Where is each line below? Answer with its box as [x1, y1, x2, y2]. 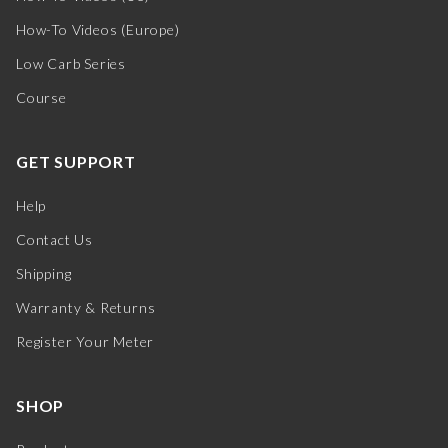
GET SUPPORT [16, 152, 136, 172]
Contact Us [16, 231, 93, 249]
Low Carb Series [16, 55, 126, 73]
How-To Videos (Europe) [16, 21, 180, 39]
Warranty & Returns [16, 299, 156, 317]
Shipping [16, 265, 72, 283]
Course [16, 89, 67, 107]
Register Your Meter [16, 333, 155, 351]
